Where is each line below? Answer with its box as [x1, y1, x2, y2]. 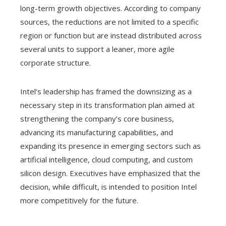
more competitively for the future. [20, 195, 138, 205]
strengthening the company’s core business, [20, 113, 174, 124]
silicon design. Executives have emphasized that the [20, 167, 200, 178]
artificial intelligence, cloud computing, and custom [20, 154, 193, 164]
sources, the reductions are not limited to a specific [20, 16, 199, 27]
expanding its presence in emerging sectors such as [20, 140, 201, 151]
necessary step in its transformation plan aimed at [20, 99, 195, 110]
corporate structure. [20, 57, 91, 68]
